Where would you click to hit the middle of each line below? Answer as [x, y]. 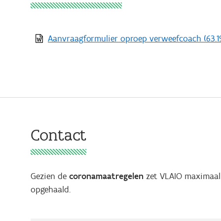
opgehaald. [51, 189]
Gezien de [50, 176]
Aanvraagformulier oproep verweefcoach [126, 38]
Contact [58, 135]
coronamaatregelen [108, 176]
